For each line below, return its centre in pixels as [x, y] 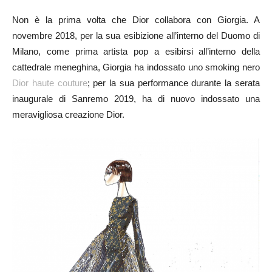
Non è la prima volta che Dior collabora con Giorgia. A [136, 20]
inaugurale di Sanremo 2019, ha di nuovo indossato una [136, 99]
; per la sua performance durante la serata [174, 83]
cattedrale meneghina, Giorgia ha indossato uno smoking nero [136, 67]
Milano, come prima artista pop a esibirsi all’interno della [136, 52]
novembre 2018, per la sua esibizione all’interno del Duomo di [136, 36]
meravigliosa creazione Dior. [68, 115]
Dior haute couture [50, 83]
